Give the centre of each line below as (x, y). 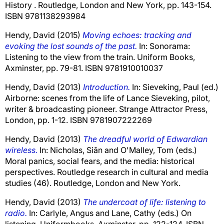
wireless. (21, 150)
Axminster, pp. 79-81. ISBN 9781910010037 (84, 68)
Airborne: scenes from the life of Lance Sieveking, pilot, (107, 98)
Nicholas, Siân (76, 150)
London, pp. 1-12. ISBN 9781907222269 (78, 120)
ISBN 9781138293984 (45, 16)
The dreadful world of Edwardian (145, 139)
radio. (16, 213)
